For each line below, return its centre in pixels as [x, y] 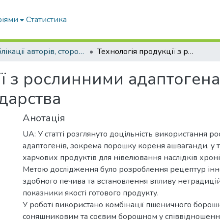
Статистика [47, 20]
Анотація [44, 118]
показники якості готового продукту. [91, 193]
